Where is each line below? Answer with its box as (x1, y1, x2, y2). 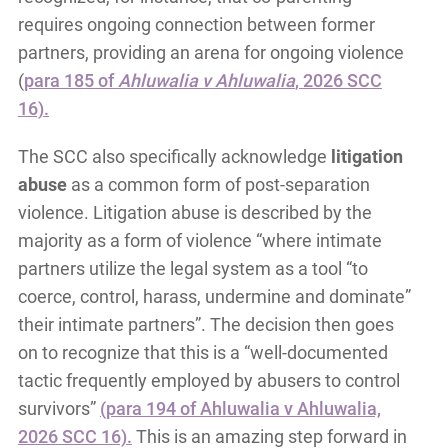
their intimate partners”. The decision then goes (17, 314, 394, 336)
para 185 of (23, 70, 118, 92)
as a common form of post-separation (66, 174, 370, 196)
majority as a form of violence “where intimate (17, 230, 382, 252)
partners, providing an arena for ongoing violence (17, 42, 404, 64)
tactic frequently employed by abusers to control (17, 370, 400, 392)
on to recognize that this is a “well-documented (17, 342, 388, 364)
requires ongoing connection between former (17, 14, 375, 36)
